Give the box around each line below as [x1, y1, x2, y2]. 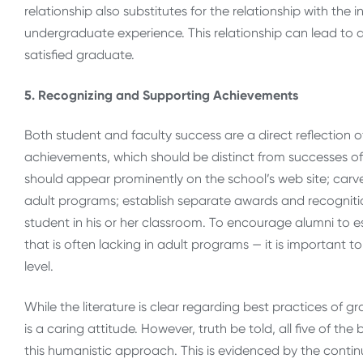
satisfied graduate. [24, 47, 135, 63]
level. [24, 258, 53, 275]
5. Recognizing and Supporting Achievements [24, 87, 298, 103]
